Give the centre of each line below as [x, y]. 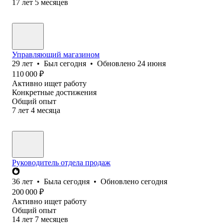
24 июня [152, 63]
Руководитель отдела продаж [61, 162]
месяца [49, 110]
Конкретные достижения [54, 92]
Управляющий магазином [56, 54]
